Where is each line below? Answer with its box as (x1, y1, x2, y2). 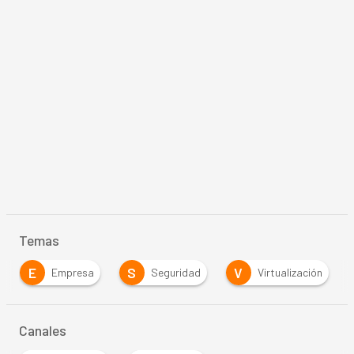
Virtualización (257, 265, 322, 280)
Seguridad (150, 265, 201, 280)
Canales (18, 322, 66, 340)
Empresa (51, 265, 94, 280)
